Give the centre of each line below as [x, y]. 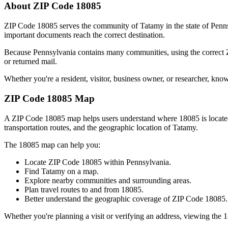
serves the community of [99, 26]
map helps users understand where [121, 118]
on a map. [82, 171]
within [114, 162]
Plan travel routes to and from [73, 189]
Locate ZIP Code [53, 162]
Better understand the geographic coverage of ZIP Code [114, 198]
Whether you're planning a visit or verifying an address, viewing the [114, 216]
